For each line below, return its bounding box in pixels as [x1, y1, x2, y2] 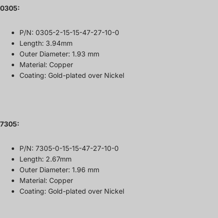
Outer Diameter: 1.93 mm [19, 49, 99, 58]
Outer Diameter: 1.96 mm [19, 165, 99, 174]
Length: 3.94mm [19, 38, 73, 47]
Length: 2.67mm [19, 154, 72, 163]
